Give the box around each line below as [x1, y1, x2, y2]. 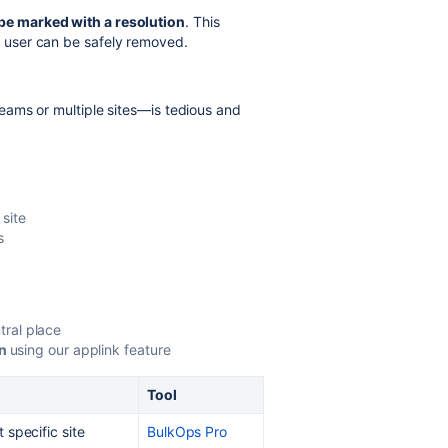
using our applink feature [9, 341, 171, 358]
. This [184, 13, 220, 30]
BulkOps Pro [147, 423, 228, 440]
